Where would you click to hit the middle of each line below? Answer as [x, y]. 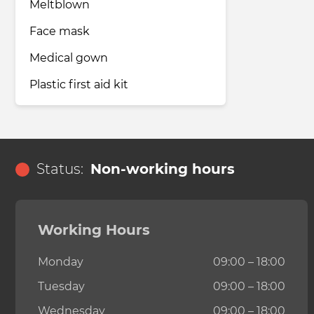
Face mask [60, 32]
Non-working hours [163, 169]
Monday [61, 262]
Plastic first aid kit [79, 85]
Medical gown [69, 58]
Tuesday [61, 287]
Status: [60, 169]
